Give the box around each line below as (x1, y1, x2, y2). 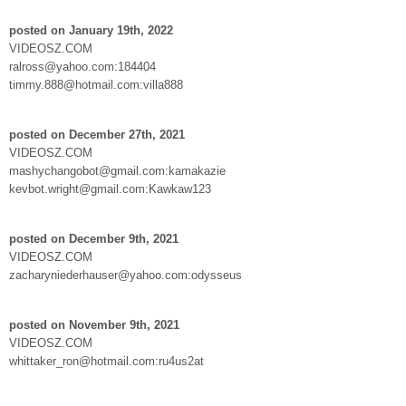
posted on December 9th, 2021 (9, 231, 179, 246)
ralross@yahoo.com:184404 (9, 59, 156, 73)
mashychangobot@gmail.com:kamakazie (9, 163, 226, 178)
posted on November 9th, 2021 (9, 317, 179, 332)
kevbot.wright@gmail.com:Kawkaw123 (9, 181, 211, 196)
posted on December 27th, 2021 (9, 127, 185, 141)
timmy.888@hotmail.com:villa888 (9, 77, 183, 92)
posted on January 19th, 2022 (9, 23, 173, 37)
